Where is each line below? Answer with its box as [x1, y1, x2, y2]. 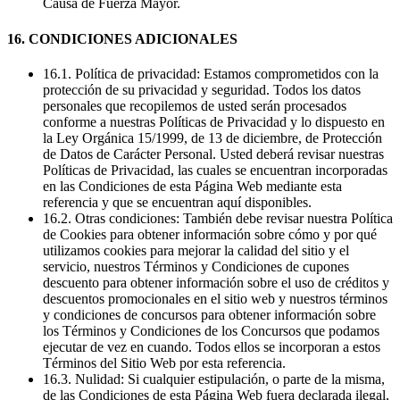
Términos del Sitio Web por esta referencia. [43, 354, 289, 371]
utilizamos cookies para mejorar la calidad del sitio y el [43, 242, 349, 258]
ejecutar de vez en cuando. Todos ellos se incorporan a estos [43, 338, 380, 354]
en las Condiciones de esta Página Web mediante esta [43, 178, 342, 194]
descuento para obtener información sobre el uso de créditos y [43, 274, 389, 290]
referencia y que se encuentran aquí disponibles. [43, 194, 315, 210]
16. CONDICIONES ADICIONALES [7, 30, 237, 46]
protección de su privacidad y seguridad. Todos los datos [43, 81, 361, 97]
